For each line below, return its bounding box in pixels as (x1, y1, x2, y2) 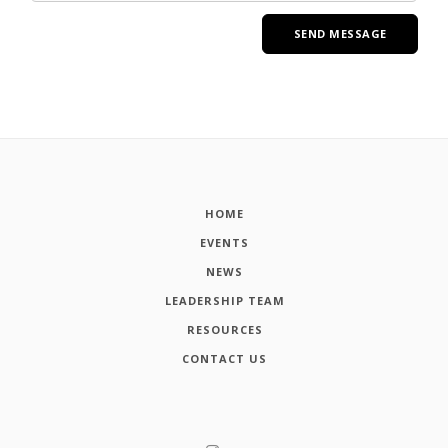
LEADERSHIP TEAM (164, 293, 285, 309)
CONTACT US (182, 350, 267, 366)
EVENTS (200, 235, 249, 251)
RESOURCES (186, 322, 263, 337)
